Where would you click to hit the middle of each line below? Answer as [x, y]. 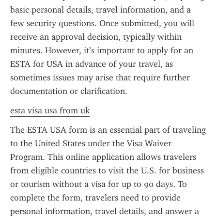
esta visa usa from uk [50, 110]
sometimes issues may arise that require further [100, 77]
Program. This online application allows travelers [103, 157]
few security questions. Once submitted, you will [102, 23]
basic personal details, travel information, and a [101, 10]
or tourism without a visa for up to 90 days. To [99, 184]
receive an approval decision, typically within [96, 37]
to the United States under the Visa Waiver [91, 143]
